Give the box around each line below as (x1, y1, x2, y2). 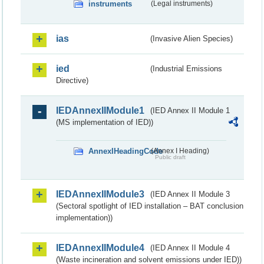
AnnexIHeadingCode (88, 146, 163, 156)
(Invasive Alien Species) (150, 34, 233, 43)
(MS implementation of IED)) (56, 117, 153, 127)
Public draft (154, 153, 186, 160)
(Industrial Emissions (150, 64, 223, 73)
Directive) (56, 75, 88, 85)
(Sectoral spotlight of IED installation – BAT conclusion (56, 201, 243, 210)
